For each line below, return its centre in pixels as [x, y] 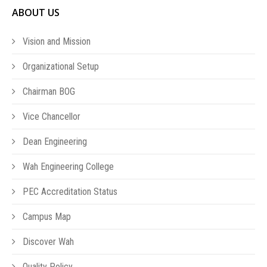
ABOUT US [36, 13]
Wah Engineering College [67, 167]
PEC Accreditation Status [69, 192]
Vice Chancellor [50, 117]
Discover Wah [47, 242]
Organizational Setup [60, 66]
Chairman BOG [48, 91]
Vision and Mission [55, 41]
